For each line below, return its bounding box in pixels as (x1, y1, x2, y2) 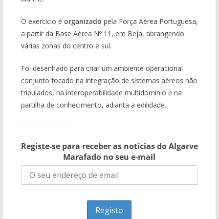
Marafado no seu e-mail (63, 151, 156, 162)
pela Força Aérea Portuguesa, (101, 16, 198, 26)
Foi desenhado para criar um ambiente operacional (21, 63, 183, 73)
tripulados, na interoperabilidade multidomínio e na (21, 88, 182, 97)
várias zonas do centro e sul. (21, 41, 111, 50)
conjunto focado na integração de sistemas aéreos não (21, 75, 197, 85)
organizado (64, 16, 102, 26)
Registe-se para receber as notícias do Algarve (21, 140, 198, 152)
